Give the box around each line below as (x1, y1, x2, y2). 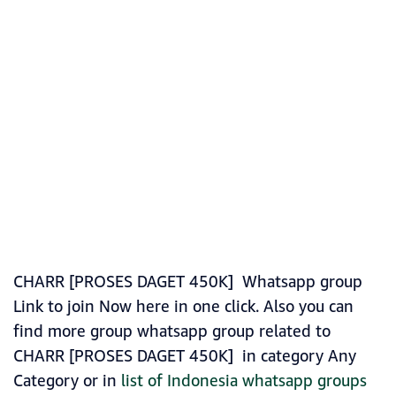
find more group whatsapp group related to (13, 320, 331, 344)
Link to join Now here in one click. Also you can (13, 295, 354, 319)
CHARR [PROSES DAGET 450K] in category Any (13, 345, 356, 369)
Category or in (13, 369, 121, 393)
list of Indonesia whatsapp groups (121, 369, 367, 393)
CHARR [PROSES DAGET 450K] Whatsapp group (13, 270, 362, 294)
